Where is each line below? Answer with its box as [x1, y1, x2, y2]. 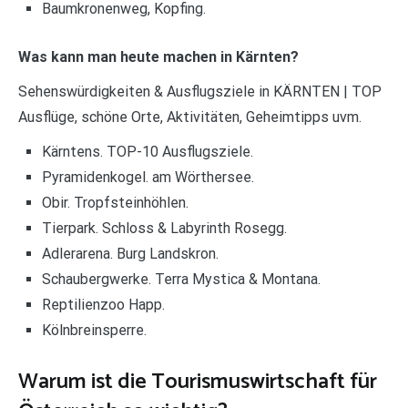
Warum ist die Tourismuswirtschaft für [18, 364, 377, 400]
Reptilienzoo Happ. [41, 296, 165, 314]
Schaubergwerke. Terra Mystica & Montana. [41, 270, 321, 289]
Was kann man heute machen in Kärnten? [18, 48, 299, 66]
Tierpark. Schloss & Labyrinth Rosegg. [41, 219, 287, 238]
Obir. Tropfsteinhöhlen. [41, 194, 189, 212]
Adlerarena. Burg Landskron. [41, 245, 219, 263]
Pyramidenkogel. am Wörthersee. [41, 168, 254, 187]
